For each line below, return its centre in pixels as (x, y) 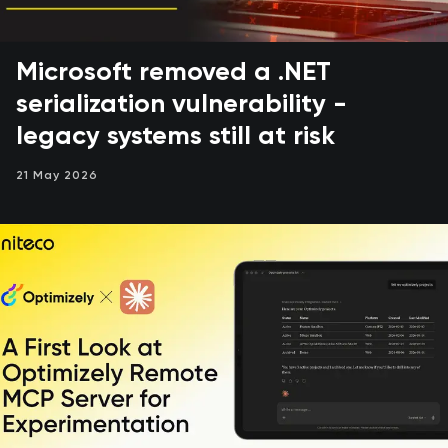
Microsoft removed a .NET (173, 73)
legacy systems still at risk (175, 137)
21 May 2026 (57, 176)
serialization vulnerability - (181, 105)
